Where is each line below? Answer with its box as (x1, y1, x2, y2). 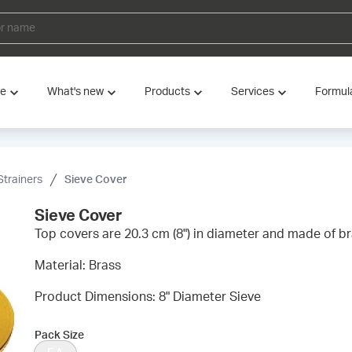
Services (231, 86, 274, 97)
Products (145, 86, 190, 97)
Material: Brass (35, 259, 121, 272)
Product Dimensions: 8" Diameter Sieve (35, 291, 261, 303)
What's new (47, 86, 104, 97)
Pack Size (35, 330, 84, 341)
